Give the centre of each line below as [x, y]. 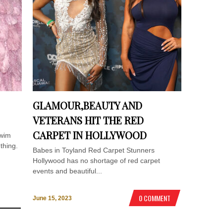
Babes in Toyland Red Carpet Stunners [94, 150]
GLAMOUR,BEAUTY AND [88, 105]
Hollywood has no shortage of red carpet [97, 160]
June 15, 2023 [53, 198]
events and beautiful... [68, 171]
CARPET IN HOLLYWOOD [90, 135]
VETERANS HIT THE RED [88, 120]
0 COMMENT [155, 198]
